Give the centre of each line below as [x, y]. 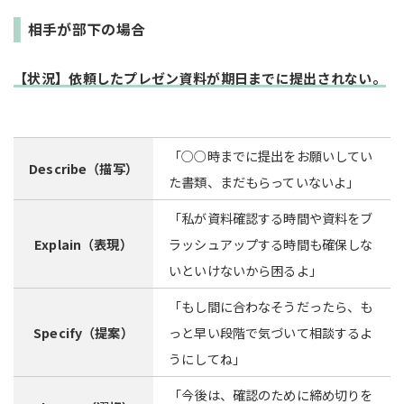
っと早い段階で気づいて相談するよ [271, 332]
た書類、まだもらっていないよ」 [264, 181]
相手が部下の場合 [87, 30]
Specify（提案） [83, 332]
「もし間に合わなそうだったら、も [271, 306]
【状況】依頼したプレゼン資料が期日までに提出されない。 [200, 78]
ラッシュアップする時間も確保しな [271, 243]
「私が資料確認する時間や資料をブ [271, 217]
